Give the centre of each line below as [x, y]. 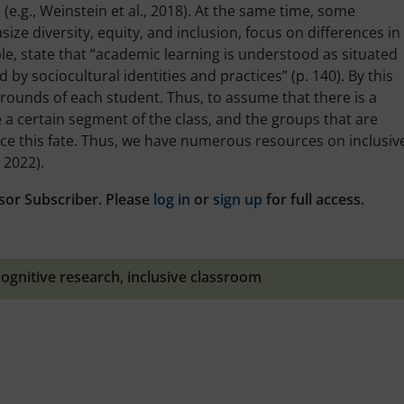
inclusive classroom [194, 276]
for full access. [313, 199]
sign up [238, 199]
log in [172, 199]
